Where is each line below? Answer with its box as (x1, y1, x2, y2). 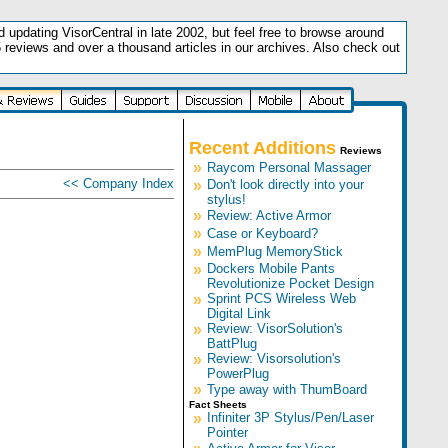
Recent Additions (188, 138, 336, 158)
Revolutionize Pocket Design (206, 276, 374, 291)
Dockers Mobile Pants (206, 261, 335, 276)
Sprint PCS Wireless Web (206, 291, 356, 306)
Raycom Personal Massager (206, 160, 371, 175)
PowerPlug (206, 366, 269, 381)
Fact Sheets (188, 399, 247, 410)
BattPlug (206, 336, 257, 351)
